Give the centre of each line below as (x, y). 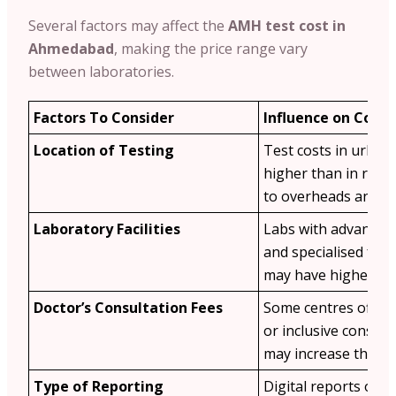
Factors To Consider (106, 117)
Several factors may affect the (128, 25)
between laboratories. (101, 71)
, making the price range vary (211, 48)
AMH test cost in (287, 25)
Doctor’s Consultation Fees (128, 307)
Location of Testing (104, 150)
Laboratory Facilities (107, 228)
